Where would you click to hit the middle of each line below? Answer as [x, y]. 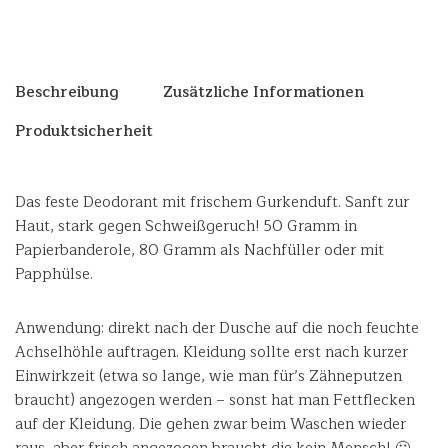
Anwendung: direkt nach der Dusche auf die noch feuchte [217, 328]
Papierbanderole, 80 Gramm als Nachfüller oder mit [199, 250]
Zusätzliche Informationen [263, 92]
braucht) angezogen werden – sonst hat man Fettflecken [215, 400]
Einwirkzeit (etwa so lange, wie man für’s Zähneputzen [208, 376]
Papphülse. [54, 274]
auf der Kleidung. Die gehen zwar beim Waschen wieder [210, 424]
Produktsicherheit [84, 131]
